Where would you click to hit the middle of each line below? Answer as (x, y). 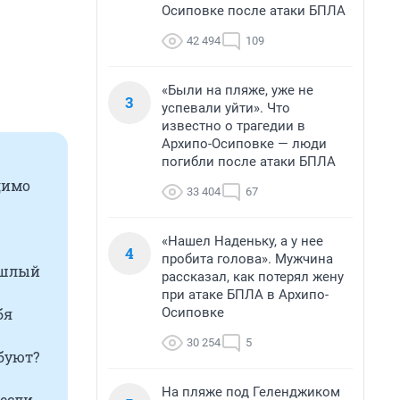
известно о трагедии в (233, 126)
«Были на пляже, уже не (237, 90)
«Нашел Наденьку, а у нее (242, 241)
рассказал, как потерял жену (253, 277)
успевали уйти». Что (226, 108)
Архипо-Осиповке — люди (244, 144)
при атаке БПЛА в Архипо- (245, 295)
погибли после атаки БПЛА (249, 162)
